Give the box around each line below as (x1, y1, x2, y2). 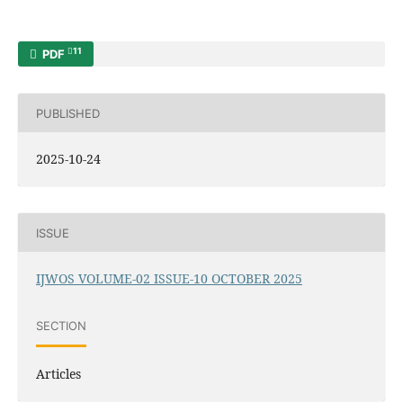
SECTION (35, 318, 86, 333)
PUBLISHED (35, 105, 100, 121)
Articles (35, 365, 81, 383)
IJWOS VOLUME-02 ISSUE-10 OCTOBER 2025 (35, 270, 302, 288)
